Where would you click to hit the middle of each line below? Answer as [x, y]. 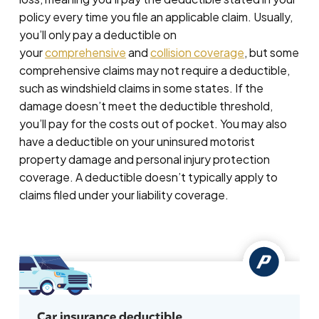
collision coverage [197, 52]
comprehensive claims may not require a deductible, [154, 70]
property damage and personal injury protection [144, 159]
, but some [271, 52]
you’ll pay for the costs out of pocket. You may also [153, 124]
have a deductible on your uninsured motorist [137, 141]
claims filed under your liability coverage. [124, 195]
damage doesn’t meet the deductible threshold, [146, 106]
